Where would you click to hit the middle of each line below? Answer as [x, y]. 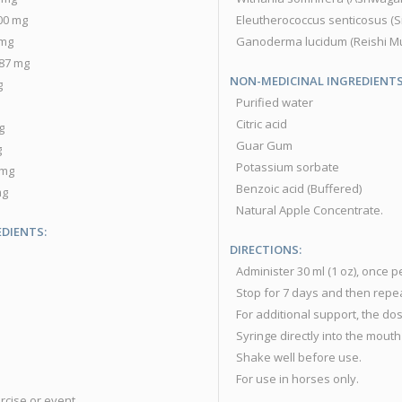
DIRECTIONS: [266, 250]
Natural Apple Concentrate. [310, 210]
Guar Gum [264, 146]
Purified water [275, 103]
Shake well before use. [299, 358]
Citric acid [262, 124]
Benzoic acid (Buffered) [299, 189]
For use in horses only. [297, 379]
